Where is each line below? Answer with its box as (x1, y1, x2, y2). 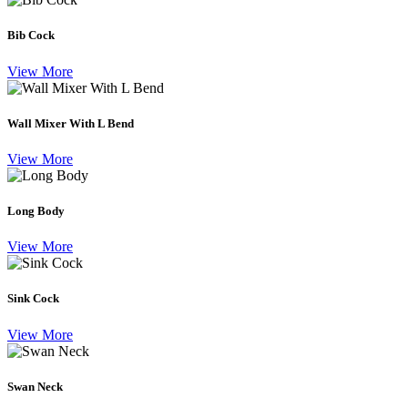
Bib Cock (7, 28, 55, 43)
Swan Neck (7, 379, 63, 393)
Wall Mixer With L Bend (7, 116, 134, 130)
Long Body (7, 204, 65, 219)
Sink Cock (7, 291, 59, 306)
